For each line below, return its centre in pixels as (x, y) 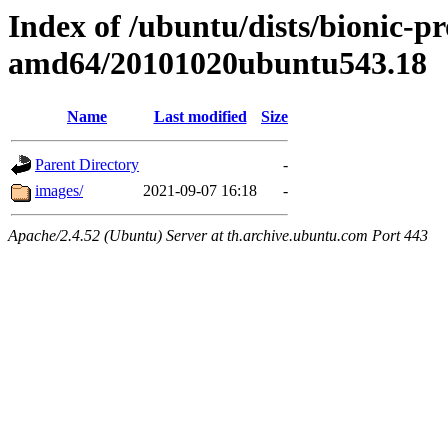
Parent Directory (87, 165)
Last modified (200, 117)
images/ (59, 191)
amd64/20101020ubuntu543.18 (217, 63)
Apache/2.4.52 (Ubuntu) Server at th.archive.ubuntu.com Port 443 (218, 236)
